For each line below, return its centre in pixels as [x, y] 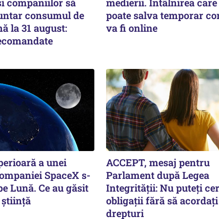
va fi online [132, 28]
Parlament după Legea [158, 175]
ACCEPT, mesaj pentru [158, 162]
